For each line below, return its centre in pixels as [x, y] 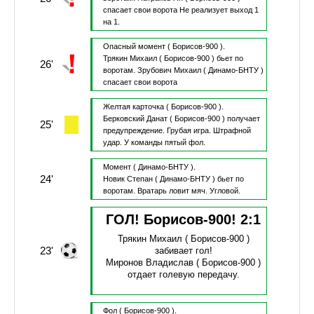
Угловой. [225, 191]
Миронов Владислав [150, 263]
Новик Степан [128, 179]
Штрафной [232, 131]
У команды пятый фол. [164, 143]
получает [243, 119]
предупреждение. [135, 131]
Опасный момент [134, 47]
